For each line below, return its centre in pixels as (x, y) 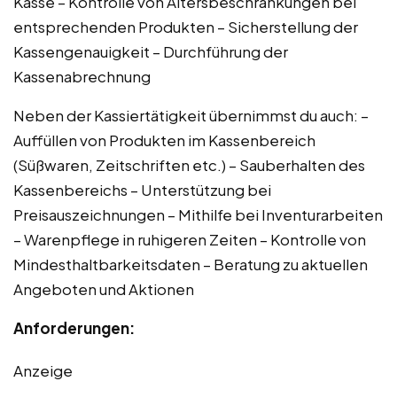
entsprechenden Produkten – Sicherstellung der (186, 26)
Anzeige (43, 370)
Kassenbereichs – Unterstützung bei (142, 189)
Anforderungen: (74, 327)
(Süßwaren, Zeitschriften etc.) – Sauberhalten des (189, 164)
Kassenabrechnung (82, 76)
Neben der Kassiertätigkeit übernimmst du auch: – (191, 115)
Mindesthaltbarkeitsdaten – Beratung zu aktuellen (191, 264)
